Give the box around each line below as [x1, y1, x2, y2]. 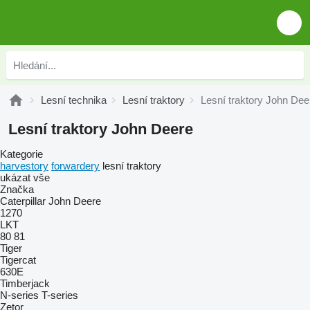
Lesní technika [41, 94, 107, 106]
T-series [42, 289, 78, 301]
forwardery [51, 160, 100, 172]
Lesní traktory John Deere [8, 120, 193, 138]
